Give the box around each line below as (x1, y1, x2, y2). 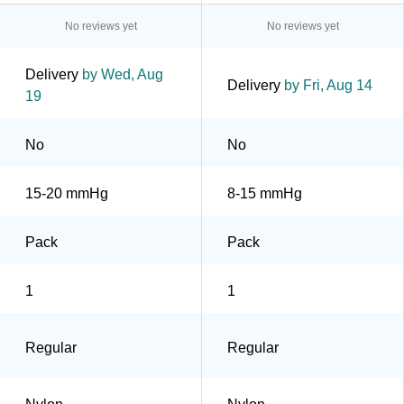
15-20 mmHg (25, 185, 108, 201)
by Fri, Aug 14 (280, 77, 372, 93)
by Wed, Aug (78, 66, 163, 82)
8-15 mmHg (227, 185, 302, 201)
